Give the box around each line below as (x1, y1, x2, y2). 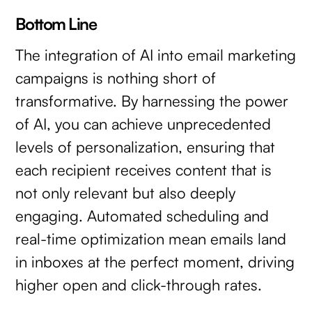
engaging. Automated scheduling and (15, 206, 270, 226)
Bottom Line (15, 13, 97, 34)
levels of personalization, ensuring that (15, 137, 276, 157)
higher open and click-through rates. (15, 275, 263, 295)
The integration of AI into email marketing (15, 45, 297, 65)
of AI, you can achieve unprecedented (15, 114, 272, 134)
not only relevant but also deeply (15, 183, 236, 203)
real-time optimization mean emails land (15, 229, 287, 249)
